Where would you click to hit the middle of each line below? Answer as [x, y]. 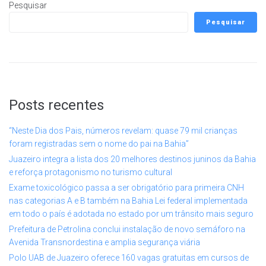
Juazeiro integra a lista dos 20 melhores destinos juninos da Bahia [132, 159]
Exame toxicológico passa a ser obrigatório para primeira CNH [126, 187]
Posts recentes [56, 105]
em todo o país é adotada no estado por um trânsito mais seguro [131, 213]
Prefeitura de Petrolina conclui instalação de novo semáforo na [127, 229]
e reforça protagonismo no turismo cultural [91, 172]
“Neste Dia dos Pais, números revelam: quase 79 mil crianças [123, 130]
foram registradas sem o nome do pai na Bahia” [99, 143]
